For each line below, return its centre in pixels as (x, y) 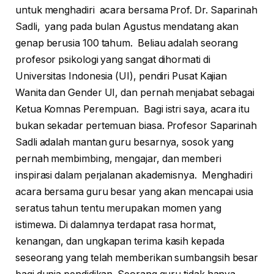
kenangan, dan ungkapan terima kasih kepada (120, 242)
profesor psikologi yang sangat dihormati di (113, 60)
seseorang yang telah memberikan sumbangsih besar (137, 258)
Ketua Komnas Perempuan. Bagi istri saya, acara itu (132, 109)
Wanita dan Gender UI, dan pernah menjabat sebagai (135, 93)
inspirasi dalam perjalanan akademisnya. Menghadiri (134, 176)
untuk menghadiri (55, 10)
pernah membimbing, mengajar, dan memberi (118, 159)
